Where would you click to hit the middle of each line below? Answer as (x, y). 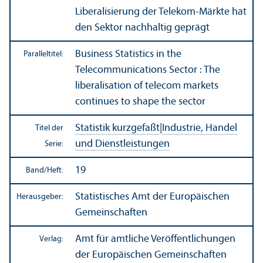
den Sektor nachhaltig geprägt (142, 28)
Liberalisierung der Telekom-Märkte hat (161, 12)
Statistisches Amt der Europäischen (152, 197)
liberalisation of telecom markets (147, 86)
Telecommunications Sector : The (148, 70)
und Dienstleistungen (122, 144)
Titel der (49, 128)
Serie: (54, 144)
